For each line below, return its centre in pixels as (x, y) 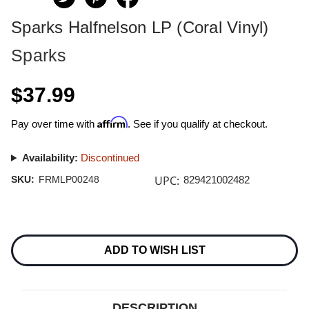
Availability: (50, 158)
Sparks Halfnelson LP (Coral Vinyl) (140, 27)
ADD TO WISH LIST (154, 250)
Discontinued (110, 158)
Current (26, 230)
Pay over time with (54, 124)
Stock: (24, 243)
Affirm (112, 122)
